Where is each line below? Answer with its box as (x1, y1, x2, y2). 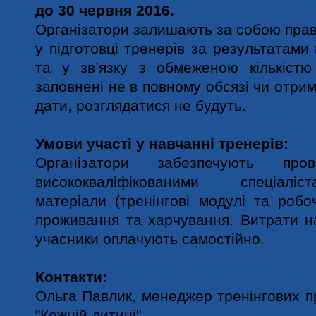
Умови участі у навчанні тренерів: (35, 135, 288, 152)
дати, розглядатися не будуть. (35, 97, 246, 114)
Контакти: (35, 269, 107, 285)
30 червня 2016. (58, 2, 174, 18)
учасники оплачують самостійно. (35, 231, 265, 247)
